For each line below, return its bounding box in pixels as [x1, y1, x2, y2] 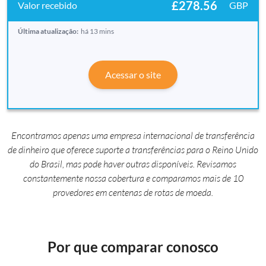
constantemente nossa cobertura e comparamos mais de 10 [23, 172, 243, 185]
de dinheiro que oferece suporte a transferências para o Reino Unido [8, 144, 258, 156]
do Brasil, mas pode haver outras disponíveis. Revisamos [30, 158, 236, 170]
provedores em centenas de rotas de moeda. [53, 186, 213, 199]
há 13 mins [81, 27, 114, 36]
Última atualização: [18, 27, 78, 36]
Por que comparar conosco [47, 238, 218, 256]
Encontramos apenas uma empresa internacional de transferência [11, 129, 255, 142]
